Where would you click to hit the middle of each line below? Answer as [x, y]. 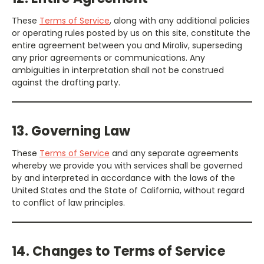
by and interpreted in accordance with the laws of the [123, 178]
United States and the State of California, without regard [128, 190]
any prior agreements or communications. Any [108, 57]
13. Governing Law [71, 131]
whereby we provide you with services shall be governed [127, 165]
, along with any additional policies [180, 20]
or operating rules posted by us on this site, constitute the [131, 33]
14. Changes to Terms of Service [118, 251]
